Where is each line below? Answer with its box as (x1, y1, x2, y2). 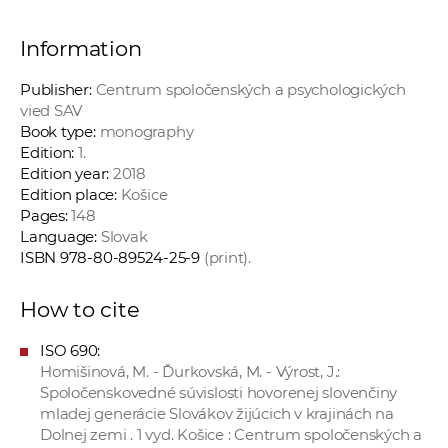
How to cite (20, 296, 140, 322)
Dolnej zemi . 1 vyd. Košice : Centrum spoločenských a (40, 424, 423, 444)
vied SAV (20, 100, 83, 120)
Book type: (20, 121, 96, 141)
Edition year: (20, 163, 110, 183)
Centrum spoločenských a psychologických (95, 79, 406, 99)
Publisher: (20, 79, 96, 99)
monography (95, 121, 194, 141)
